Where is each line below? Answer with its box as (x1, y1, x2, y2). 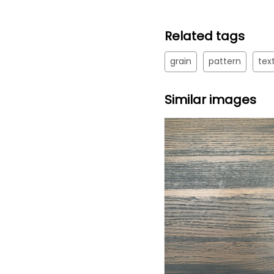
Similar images (164, 91, 256, 108)
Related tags (164, 28, 245, 45)
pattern (208, 55, 241, 67)
